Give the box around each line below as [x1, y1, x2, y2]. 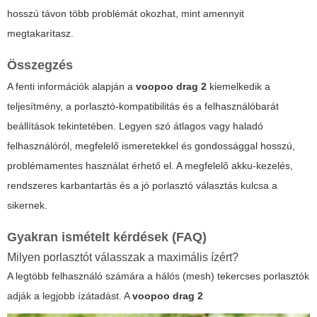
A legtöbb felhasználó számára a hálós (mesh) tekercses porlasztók [7, 270, 309, 282]
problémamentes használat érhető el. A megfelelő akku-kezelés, [7, 159, 293, 171]
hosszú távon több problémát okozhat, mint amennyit [7, 7, 244, 19]
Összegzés [7, 57, 73, 72]
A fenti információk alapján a [7, 80, 136, 92]
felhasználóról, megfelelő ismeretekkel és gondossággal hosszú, [7, 139, 295, 151]
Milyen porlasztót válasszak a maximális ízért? [7, 250, 238, 263]
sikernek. [7, 199, 47, 211]
